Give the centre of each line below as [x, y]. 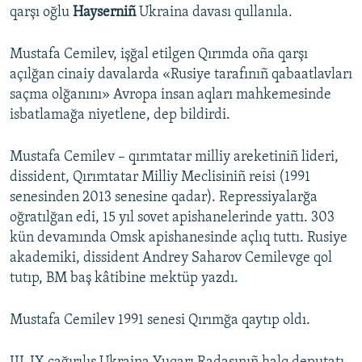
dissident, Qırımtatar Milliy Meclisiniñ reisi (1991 [160, 178]
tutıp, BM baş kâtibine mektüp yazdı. [124, 279]
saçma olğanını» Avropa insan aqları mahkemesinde [170, 95]
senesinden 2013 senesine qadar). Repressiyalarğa [164, 198]
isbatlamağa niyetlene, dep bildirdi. [120, 116]
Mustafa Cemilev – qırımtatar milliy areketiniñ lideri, [174, 158]
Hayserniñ [106, 13]
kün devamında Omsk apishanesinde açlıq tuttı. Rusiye [179, 238]
